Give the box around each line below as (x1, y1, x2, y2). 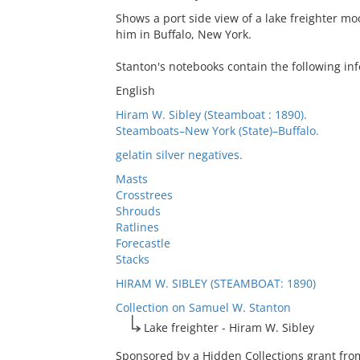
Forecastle (115, 235, 170, 251)
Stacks (115, 252, 149, 267)
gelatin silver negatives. (115, 147, 243, 162)
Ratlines (115, 219, 159, 235)
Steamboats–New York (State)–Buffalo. (115, 123, 319, 138)
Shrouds (115, 203, 161, 219)
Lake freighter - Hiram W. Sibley (143, 320, 314, 335)
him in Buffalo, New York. (115, 27, 252, 42)
